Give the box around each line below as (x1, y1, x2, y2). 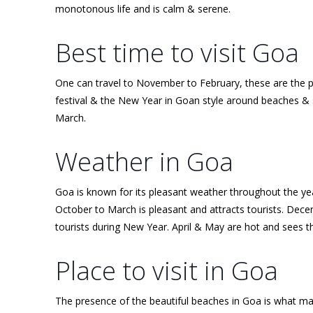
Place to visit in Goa (55, 253, 278, 288)
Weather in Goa (55, 144, 233, 179)
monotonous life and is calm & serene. (55, 1, 231, 15)
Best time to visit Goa (55, 35, 299, 70)
